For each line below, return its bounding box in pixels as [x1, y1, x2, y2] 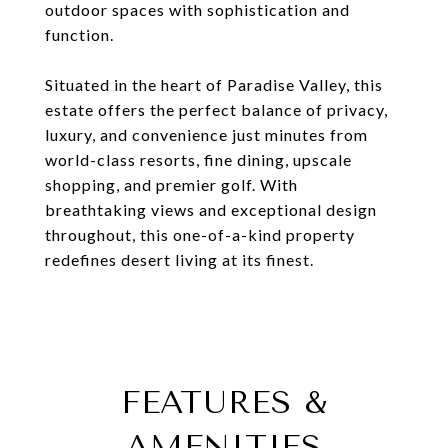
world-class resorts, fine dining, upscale [45, 150, 352, 169]
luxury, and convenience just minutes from [45, 125, 368, 144]
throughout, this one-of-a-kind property [45, 225, 355, 244]
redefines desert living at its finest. [45, 250, 314, 269]
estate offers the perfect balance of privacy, [45, 100, 388, 119]
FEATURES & [120, 384, 328, 421]
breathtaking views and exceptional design [45, 200, 377, 219]
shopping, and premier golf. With [45, 175, 298, 194]
